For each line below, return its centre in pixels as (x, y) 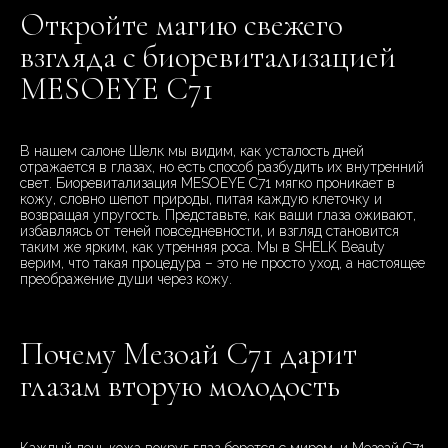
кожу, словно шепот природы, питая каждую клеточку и (201, 199)
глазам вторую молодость (180, 386)
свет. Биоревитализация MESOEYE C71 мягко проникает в (207, 183)
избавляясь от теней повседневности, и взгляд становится (209, 231)
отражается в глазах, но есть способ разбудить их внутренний (222, 167)
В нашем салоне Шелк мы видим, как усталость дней (192, 151)
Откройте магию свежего (181, 25)
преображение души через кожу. (126, 279)
